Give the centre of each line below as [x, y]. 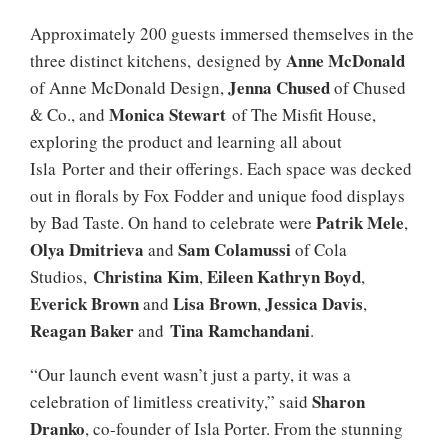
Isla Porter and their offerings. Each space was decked [221, 168]
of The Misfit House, [301, 114]
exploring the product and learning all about [186, 141]
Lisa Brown [215, 303]
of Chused [368, 87]
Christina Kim [146, 276]
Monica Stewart [167, 114]
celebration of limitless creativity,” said [171, 401]
